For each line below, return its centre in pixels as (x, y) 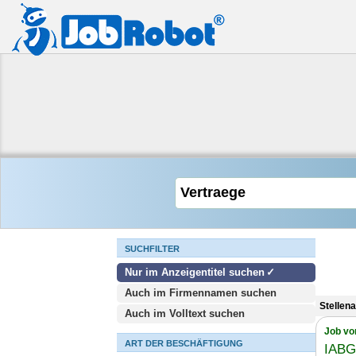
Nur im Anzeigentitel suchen (195, 272)
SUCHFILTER (152, 249)
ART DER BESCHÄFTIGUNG (184, 343)
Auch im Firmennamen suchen (201, 293)
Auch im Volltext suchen (185, 313)
